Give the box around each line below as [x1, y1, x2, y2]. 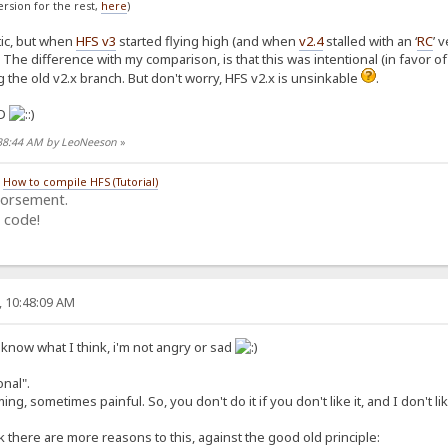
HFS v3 [75, 32, 116, 51]
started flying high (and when [115, 32, 299, 51]
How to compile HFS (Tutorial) [2, 175, 158, 189]
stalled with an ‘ [322, 32, 417, 51]
